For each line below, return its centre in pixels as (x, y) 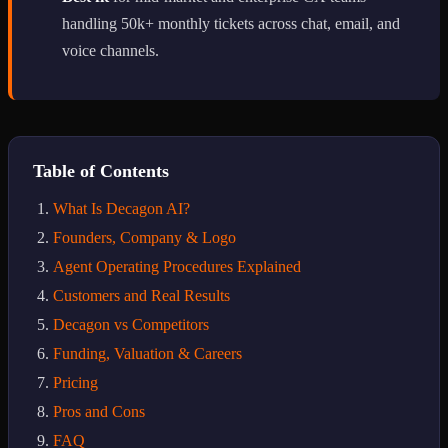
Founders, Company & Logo (144, 237)
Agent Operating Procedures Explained (177, 266)
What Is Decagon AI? (121, 208)
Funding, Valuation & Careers (147, 353)
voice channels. (110, 50)
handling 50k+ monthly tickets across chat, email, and (231, 23)
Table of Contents (101, 170)
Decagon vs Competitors (131, 324)
